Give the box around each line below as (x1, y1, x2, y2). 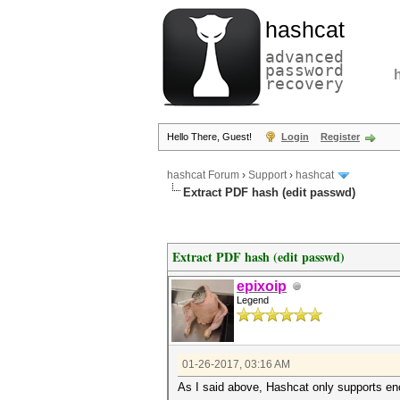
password (265, 61, 344, 79)
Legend (237, 295, 269, 305)
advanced (265, 47, 344, 66)
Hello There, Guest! (167, 131, 254, 142)
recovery (265, 74, 344, 93)
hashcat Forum (167, 169, 239, 182)
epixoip (237, 279, 287, 294)
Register (321, 131, 360, 142)
